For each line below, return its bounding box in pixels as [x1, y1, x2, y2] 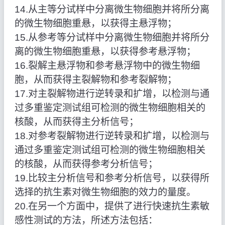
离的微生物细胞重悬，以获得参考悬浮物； [14, 46, 196, 57]
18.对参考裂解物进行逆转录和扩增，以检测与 [14, 131, 209, 142]
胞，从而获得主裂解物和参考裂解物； [14, 74, 177, 85]
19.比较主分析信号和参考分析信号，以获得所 [14, 173, 209, 184]
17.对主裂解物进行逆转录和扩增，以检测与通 [14, 88, 209, 99]
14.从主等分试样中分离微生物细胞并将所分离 [14, 4, 209, 15]
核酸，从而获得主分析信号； [14, 117, 139, 128]
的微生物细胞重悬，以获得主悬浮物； [14, 18, 177, 29]
